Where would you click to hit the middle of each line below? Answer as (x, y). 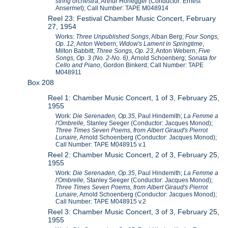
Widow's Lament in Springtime (161, 44)
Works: (66, 36)
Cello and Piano (78, 65)
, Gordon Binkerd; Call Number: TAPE (152, 65)
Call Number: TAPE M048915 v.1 (101, 144)
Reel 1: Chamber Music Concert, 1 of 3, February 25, (134, 97)
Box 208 (41, 82)
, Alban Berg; (167, 36)
